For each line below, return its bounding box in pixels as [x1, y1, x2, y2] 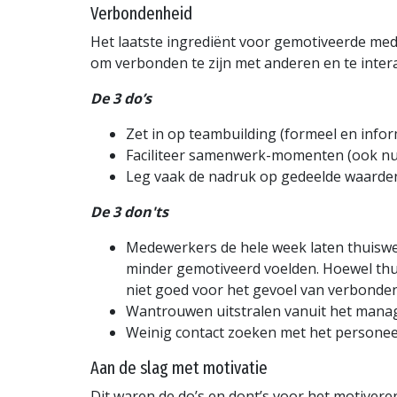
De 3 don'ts [90, 202, 168, 222]
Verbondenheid [90, 3, 192, 25]
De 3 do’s [90, 89, 152, 109]
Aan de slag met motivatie [90, 357, 268, 379]
